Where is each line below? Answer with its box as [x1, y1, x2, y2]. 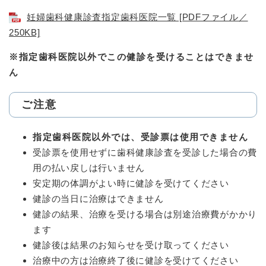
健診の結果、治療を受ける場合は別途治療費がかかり [33, 208, 257, 219]
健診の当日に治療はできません [33, 193, 164, 204]
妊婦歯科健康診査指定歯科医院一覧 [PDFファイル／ [27, 11, 248, 22]
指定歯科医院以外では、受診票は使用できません [33, 131, 248, 142]
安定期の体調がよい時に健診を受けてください [33, 178, 229, 188]
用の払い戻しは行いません [33, 162, 145, 173]
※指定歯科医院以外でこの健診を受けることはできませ [9, 51, 254, 62]
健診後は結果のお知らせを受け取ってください [33, 239, 229, 250]
